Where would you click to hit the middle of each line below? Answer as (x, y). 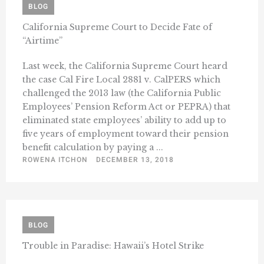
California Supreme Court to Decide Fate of (117, 27)
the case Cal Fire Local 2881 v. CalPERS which (121, 79)
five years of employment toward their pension (126, 133)
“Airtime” (42, 40)
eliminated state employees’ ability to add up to (124, 120)
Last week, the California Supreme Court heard (125, 66)
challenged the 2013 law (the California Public (122, 93)
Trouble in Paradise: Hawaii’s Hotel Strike (113, 245)
